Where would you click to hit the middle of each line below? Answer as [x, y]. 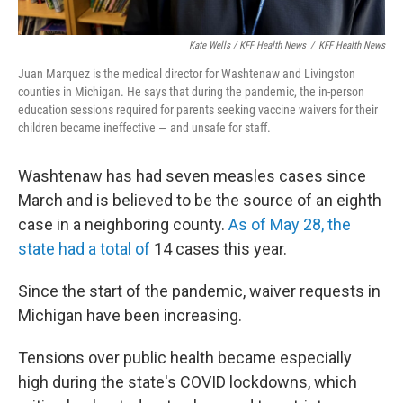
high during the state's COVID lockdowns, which [188, 382]
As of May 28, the [290, 224]
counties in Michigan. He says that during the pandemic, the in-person [191, 92]
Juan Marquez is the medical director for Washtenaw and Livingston [187, 74]
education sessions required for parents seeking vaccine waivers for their [198, 110]
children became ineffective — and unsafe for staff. [144, 128]
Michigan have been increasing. [130, 315]
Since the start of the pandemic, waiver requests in [199, 291]
